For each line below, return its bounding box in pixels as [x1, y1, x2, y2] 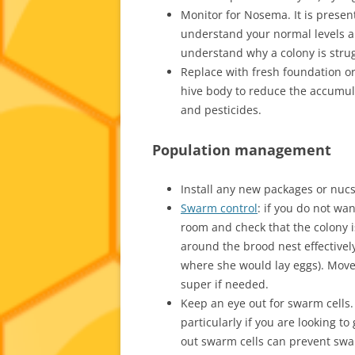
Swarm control [181, 200, 258, 216]
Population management [152, 139, 331, 159]
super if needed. [181, 276, 269, 292]
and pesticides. [181, 101, 261, 117]
